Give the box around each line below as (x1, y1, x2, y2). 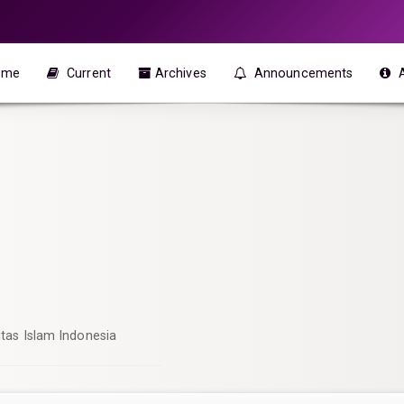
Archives (154, 65, 207, 80)
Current (63, 65, 111, 80)
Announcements (250, 65, 353, 80)
